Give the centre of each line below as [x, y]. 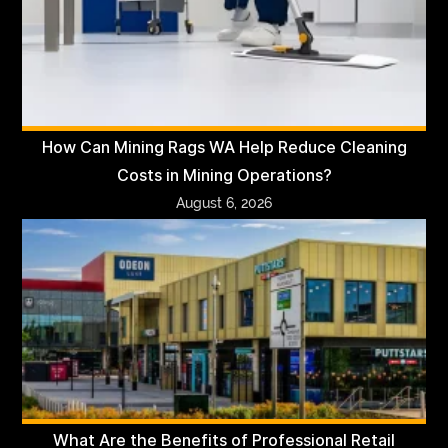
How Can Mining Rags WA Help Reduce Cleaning [224, 147]
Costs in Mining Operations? [224, 175]
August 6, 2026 [224, 202]
